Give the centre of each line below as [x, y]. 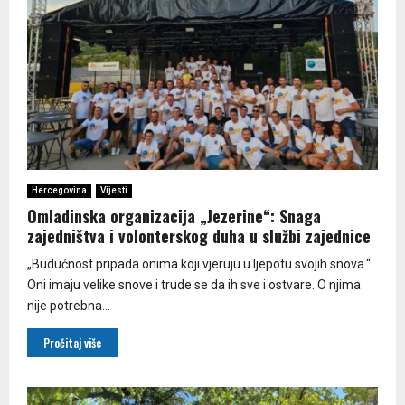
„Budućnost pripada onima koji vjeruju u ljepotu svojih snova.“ [199, 264]
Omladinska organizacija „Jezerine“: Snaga [174, 216]
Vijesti [114, 190]
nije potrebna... [69, 305]
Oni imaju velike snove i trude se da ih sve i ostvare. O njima [194, 284]
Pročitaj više [72, 342]
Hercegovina [59, 190]
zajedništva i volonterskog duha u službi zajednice [199, 235]
